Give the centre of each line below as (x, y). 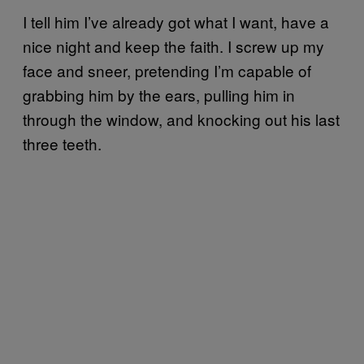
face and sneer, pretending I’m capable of (167, 70)
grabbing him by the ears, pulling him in (159, 94)
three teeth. (62, 143)
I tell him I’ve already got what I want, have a (176, 21)
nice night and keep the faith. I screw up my (173, 45)
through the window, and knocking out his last (181, 119)
